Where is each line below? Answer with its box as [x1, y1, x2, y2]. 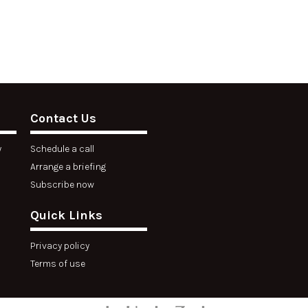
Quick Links [30, 208, 102, 223]
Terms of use [30, 258, 85, 269]
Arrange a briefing [30, 161, 106, 173]
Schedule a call [30, 143, 94, 155]
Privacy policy [30, 240, 89, 252]
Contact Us [30, 111, 96, 126]
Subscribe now [30, 179, 94, 190]
